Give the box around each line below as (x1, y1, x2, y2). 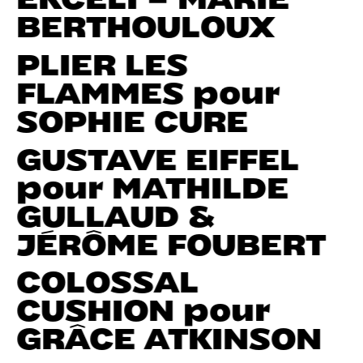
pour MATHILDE (16, 163, 289, 203)
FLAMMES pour (16, 69, 280, 109)
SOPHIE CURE (16, 97, 268, 138)
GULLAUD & (16, 191, 215, 232)
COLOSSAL (16, 258, 199, 298)
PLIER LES (16, 41, 189, 81)
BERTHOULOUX (16, 2, 275, 43)
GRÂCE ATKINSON (16, 314, 322, 355)
